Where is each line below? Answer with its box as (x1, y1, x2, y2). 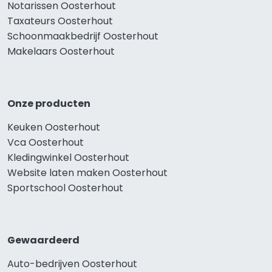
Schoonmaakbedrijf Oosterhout (7, 29, 158, 44)
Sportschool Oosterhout (7, 181, 123, 195)
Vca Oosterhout (7, 135, 84, 150)
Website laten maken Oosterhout (7, 166, 168, 180)
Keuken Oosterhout (7, 120, 100, 135)
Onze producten (7, 97, 90, 111)
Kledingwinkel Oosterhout (7, 151, 129, 165)
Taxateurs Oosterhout (7, 14, 113, 29)
